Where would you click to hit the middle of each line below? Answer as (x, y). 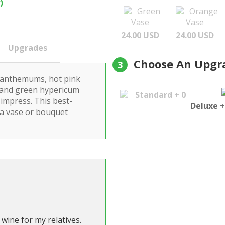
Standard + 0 (161, 95)
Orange (204, 11)
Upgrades (28, 48)
